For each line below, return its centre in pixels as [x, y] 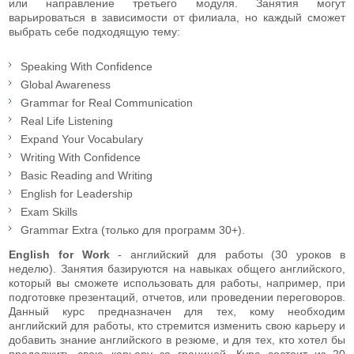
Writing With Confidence [81, 157]
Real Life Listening [67, 121]
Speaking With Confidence [87, 66]
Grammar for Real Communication [107, 102]
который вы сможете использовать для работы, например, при [177, 282]
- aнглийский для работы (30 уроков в [232, 254]
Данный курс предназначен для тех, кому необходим [177, 311]
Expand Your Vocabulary [82, 139]
